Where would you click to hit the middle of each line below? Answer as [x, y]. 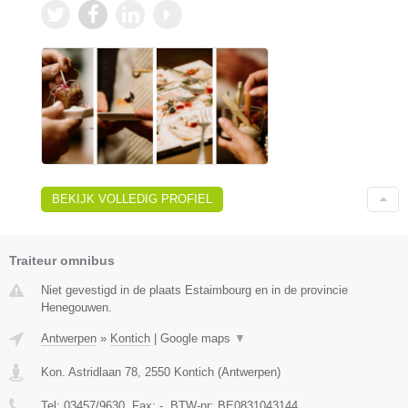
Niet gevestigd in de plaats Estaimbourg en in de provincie [194, 290]
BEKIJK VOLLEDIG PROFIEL [132, 199]
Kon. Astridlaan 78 [89, 372]
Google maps [197, 338]
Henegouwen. [76, 307]
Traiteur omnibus [62, 260]
